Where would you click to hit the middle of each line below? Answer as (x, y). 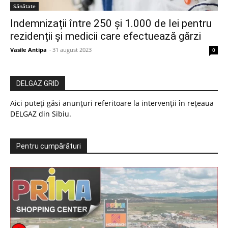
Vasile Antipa (28, 50)
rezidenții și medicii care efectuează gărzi (106, 36)
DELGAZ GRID (38, 84)
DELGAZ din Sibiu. (41, 114)
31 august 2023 (72, 50)
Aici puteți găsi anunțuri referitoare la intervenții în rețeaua (112, 103)
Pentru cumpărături (49, 146)
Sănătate (24, 6)
